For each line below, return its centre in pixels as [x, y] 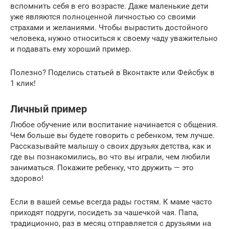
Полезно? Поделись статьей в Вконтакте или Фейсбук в [112, 72]
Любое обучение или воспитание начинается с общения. [114, 124]
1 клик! [23, 83]
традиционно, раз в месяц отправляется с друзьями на [111, 223]
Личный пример [49, 109]
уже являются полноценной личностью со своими [103, 17]
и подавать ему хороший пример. [71, 49]
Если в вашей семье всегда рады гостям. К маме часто [111, 202]
